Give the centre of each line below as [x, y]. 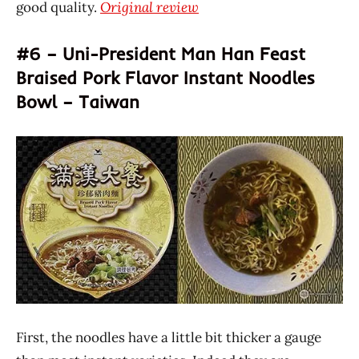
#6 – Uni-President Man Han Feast [161, 53]
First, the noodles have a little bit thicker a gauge [169, 338]
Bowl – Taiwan [78, 101]
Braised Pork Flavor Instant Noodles [165, 77]
